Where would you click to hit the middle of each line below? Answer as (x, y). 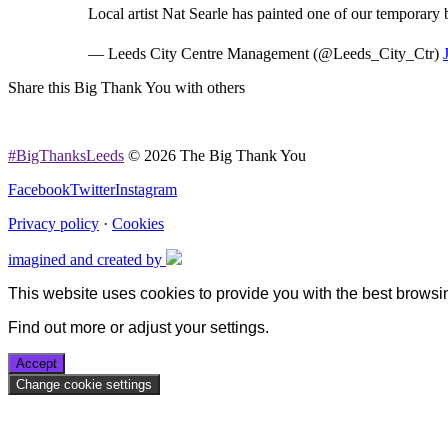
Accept (36, 363)
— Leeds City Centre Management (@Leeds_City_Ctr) (265, 53)
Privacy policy (53, 223)
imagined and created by (87, 259)
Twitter (92, 189)
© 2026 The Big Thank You (215, 155)
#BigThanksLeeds (66, 155)
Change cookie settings (84, 384)
